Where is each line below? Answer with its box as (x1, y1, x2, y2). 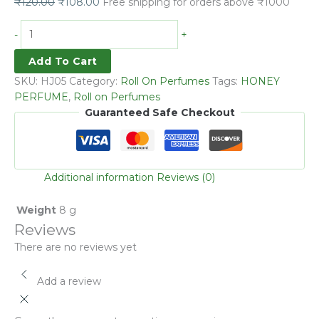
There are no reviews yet (14, 240, 137, 253)
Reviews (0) (157, 170, 215, 184)
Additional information (44, 170, 154, 184)
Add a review (37, 274, 101, 288)
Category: (69, 74, 120, 88)
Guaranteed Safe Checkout (84, 105, 235, 119)
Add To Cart (28, 54, 98, 68)
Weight (16, 203, 56, 216)
